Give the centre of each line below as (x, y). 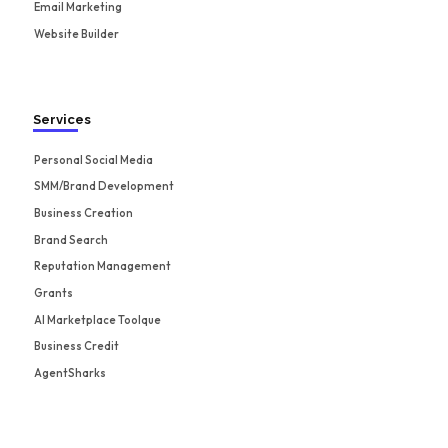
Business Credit (77, 346)
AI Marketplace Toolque (98, 319)
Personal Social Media (94, 159)
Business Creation (84, 212)
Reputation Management (103, 266)
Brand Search (71, 239)
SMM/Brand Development (104, 186)
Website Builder (77, 33)
